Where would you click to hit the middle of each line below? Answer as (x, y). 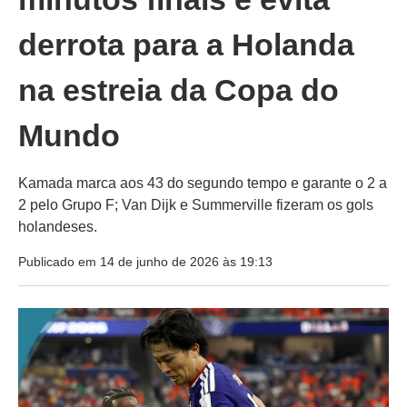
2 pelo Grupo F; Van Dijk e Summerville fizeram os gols (196, 205)
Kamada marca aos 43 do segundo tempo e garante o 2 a (203, 184)
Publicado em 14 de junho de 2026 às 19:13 (145, 262)
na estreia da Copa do (179, 90)
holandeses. (58, 227)
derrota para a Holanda (186, 45)
